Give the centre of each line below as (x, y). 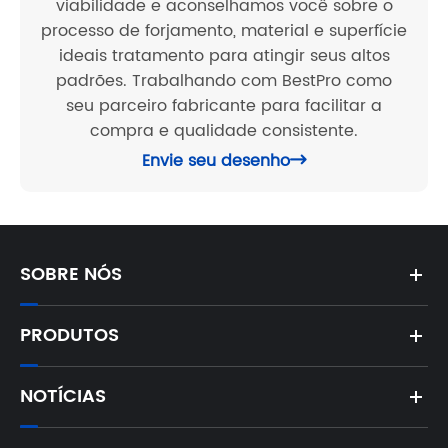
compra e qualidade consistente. (224, 130)
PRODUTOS (69, 336)
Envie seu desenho (216, 160)
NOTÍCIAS (63, 397)
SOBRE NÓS (71, 275)
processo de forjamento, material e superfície (224, 30)
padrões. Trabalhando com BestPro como (224, 80)
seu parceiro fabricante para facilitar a (224, 105)
